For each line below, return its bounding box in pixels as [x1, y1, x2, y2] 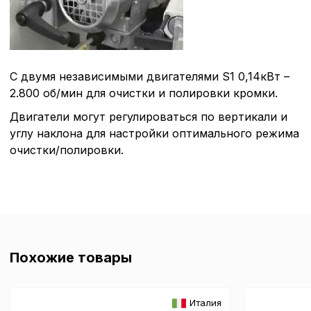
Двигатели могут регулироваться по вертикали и [10, 109, 287, 124]
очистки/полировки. [10, 142, 124, 157]
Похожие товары [10, 249, 132, 266]
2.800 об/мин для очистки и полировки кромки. [10, 85, 278, 100]
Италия [190, 297, 222, 309]
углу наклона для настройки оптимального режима [10, 126, 299, 140]
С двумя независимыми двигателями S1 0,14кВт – [10, 69, 289, 83]
